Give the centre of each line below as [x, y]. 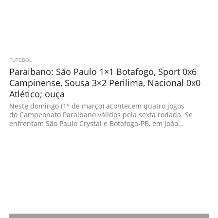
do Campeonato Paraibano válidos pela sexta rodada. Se [101, 115]
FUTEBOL [20, 60]
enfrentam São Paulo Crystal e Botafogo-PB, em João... [96, 123]
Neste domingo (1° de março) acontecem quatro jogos [97, 106]
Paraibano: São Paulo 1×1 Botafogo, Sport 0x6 [103, 71]
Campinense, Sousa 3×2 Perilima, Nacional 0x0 [105, 82]
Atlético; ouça [37, 94]
